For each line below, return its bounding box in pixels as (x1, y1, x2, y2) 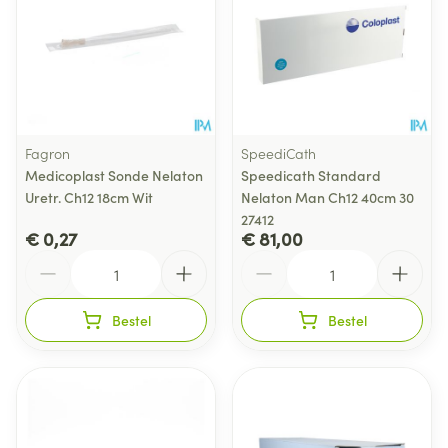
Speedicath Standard (241, 165, 381, 185)
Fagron (25, 143, 70, 163)
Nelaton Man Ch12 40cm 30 (241, 187, 414, 207)
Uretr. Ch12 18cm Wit (25, 187, 153, 207)
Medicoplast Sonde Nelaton (25, 165, 203, 185)
